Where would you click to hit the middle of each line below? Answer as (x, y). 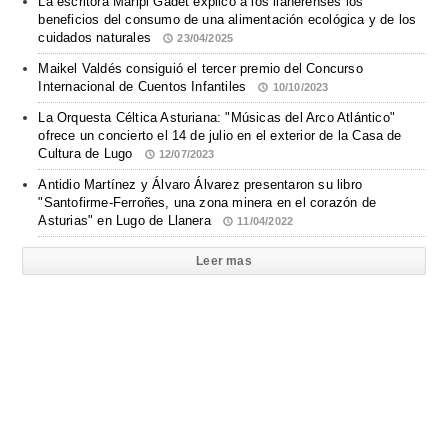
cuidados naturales (97, 37)
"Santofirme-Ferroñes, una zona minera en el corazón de (207, 202)
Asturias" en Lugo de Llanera (127, 220)
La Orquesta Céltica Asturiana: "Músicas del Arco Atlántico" (216, 117)
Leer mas (224, 261)
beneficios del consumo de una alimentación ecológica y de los (227, 19)
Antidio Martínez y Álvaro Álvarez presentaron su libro (200, 184)
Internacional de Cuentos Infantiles (144, 86)
